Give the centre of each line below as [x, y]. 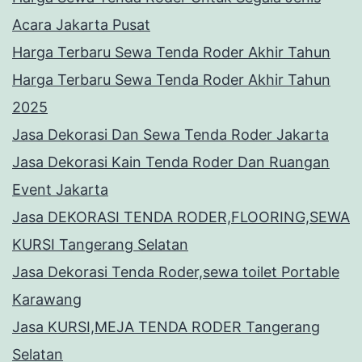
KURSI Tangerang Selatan [100, 245]
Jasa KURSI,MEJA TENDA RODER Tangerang [166, 327]
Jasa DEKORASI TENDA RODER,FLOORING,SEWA [181, 217]
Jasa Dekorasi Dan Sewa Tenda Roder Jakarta [170, 135]
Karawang [47, 300]
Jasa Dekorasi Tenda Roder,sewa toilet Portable [176, 272]
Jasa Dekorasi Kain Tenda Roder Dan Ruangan [171, 162]
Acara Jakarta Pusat [81, 25]
